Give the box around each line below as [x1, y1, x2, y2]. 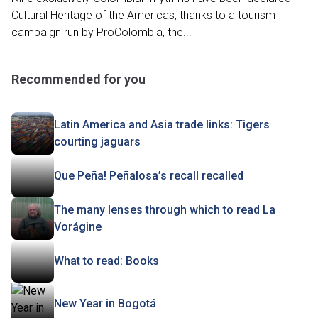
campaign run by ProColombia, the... [11, 26, 192, 39]
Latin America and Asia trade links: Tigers [54, 118, 270, 131]
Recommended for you [11, 72, 146, 87]
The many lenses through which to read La [54, 203, 275, 216]
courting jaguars [54, 135, 141, 148]
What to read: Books [54, 254, 159, 268]
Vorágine [54, 220, 102, 234]
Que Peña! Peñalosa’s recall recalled [54, 169, 243, 182]
